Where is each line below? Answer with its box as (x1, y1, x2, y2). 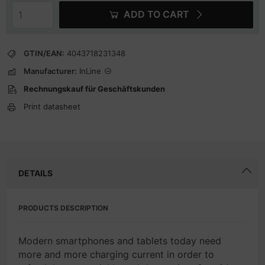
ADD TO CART (123, 8, 189, 20)
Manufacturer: (24, 66, 77, 76)
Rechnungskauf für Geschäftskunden (24, 84, 165, 93)
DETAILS (18, 168, 53, 178)
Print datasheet (24, 102, 80, 111)
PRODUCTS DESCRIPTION (18, 203, 108, 212)
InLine (79, 66, 101, 76)
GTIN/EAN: (24, 49, 64, 58)
